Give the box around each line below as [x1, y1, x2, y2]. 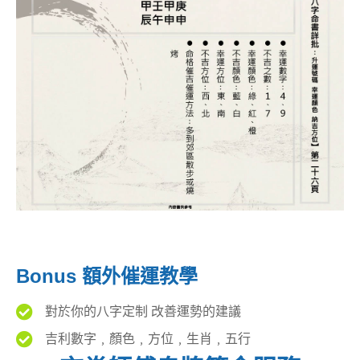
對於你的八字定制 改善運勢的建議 [45, 304, 242, 320]
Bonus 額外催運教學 [16, 265, 198, 288]
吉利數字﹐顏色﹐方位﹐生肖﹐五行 [45, 331, 252, 347]
